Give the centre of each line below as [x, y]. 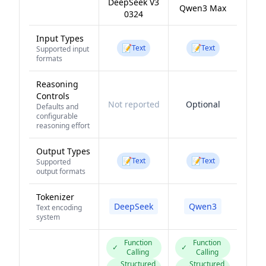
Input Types [60, 38]
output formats [61, 171]
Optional [203, 104]
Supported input [63, 49]
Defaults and [57, 107]
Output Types [63, 151]
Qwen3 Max [203, 8]
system [48, 217]
